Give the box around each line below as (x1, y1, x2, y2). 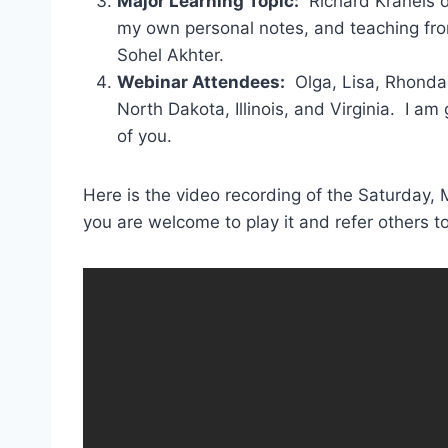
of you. (117, 126, 172, 146)
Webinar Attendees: (117, 72, 285, 92)
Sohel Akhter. (117, 45, 224, 65)
